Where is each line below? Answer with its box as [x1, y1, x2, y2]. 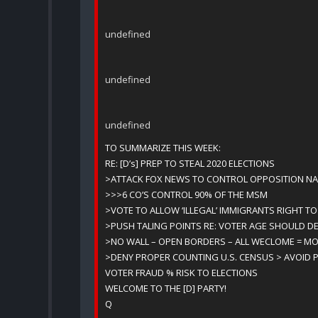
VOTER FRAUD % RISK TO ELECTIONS [105, 266, 258, 280]
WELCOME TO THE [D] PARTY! [105, 282, 226, 295]
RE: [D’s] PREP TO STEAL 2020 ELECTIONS [105, 157, 275, 170]
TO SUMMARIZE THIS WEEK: [105, 141, 221, 155]
